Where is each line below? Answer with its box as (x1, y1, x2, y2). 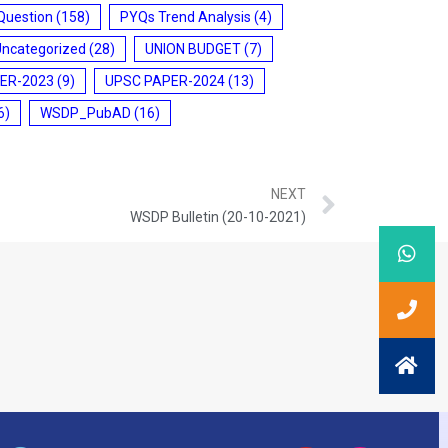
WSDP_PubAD (40, 104, 131, 121)
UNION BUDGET (145, 40, 241, 57)
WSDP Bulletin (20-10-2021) (130, 209, 306, 226)
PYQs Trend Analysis (120, 8, 251, 25)
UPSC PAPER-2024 (105, 72, 225, 89)
